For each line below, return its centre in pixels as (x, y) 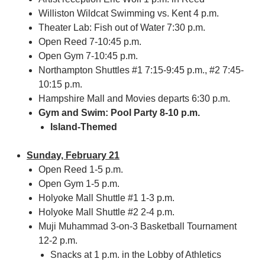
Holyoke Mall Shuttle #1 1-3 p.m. (106, 198)
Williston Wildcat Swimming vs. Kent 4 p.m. (129, 13)
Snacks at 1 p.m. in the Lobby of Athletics (136, 255)
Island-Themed (84, 127)
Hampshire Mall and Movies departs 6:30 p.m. (134, 98)
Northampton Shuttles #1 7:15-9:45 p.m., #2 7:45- (141, 70)
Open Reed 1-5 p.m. (81, 169)
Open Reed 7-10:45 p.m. (90, 42)
